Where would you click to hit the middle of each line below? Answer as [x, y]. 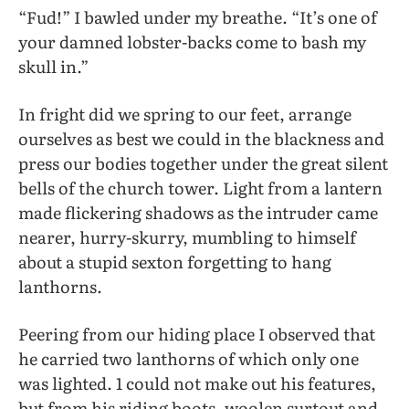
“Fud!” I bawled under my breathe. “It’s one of [198, 16]
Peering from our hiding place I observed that [197, 334]
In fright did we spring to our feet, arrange [185, 114]
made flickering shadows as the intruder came [198, 213]
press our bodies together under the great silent [203, 163]
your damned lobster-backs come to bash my [192, 41]
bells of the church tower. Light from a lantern [200, 188]
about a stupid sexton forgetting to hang [175, 262]
